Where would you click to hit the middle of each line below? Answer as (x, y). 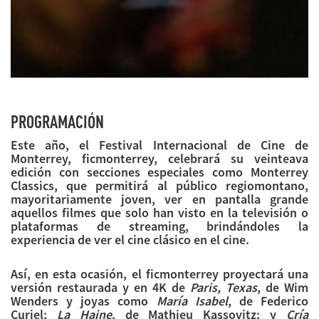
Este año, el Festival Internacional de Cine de (159, 145)
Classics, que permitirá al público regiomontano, (159, 186)
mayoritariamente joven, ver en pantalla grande (159, 199)
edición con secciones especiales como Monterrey (159, 172)
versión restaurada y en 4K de (100, 288)
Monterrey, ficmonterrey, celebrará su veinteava (159, 159)
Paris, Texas (224, 288)
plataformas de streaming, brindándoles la (159, 226)
